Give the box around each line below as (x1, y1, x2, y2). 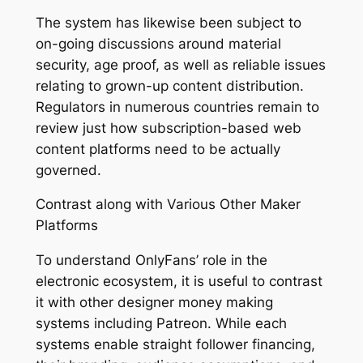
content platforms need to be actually (35, 140, 280, 157)
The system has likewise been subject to (35, 14, 301, 31)
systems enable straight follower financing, (35, 336, 315, 353)
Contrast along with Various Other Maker (35, 196, 301, 213)
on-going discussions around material (35, 35, 281, 52)
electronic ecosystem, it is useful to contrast (35, 273, 322, 290)
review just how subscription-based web (35, 119, 301, 136)
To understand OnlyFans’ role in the (35, 252, 267, 269)
